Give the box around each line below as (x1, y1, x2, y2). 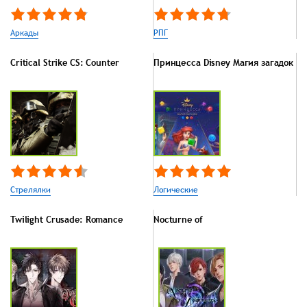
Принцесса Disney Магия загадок (153, 56, 294, 69)
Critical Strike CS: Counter (10, 56, 119, 69)
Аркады (10, 27, 38, 39)
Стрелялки (10, 184, 51, 196)
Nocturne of (153, 213, 203, 225)
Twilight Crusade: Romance (10, 213, 123, 225)
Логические (153, 184, 198, 196)
